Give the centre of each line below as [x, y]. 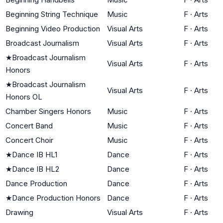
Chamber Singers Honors [48, 111]
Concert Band [29, 125]
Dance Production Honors [56, 198]
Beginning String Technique [52, 14]
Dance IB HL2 [36, 169]
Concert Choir [29, 140]
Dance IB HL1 [35, 154]
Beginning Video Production [53, 28]
